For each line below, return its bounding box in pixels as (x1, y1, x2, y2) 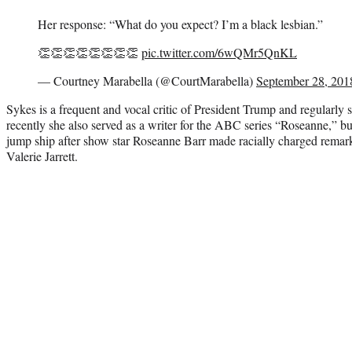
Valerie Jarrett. (6, 147, 78, 164)
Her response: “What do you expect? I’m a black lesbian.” (38, 15, 323, 32)
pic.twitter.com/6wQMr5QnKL (141, 43, 297, 60)
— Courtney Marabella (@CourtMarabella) (38, 71, 256, 89)
